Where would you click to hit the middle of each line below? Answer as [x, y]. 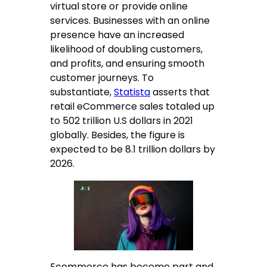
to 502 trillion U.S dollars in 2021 [122, 121]
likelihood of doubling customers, [127, 49]
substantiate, [82, 92]
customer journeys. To [102, 78]
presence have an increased [117, 35]
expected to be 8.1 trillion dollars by [133, 150]
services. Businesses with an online [130, 21]
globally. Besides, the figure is [118, 135]
